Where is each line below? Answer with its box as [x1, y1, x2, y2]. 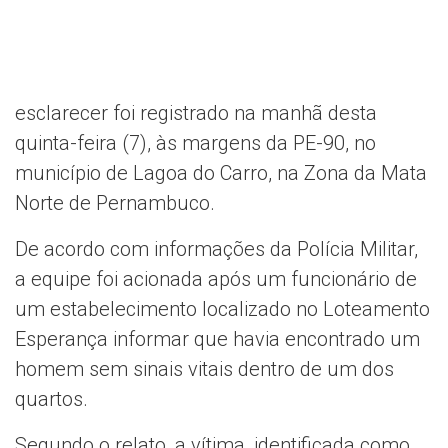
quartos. [15, 386, 88, 411]
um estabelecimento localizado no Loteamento [15, 296, 430, 321]
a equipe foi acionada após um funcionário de [15, 266, 417, 291]
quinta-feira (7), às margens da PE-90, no [15, 130, 376, 155]
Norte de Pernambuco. [15, 190, 215, 215]
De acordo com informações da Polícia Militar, [15, 236, 418, 261]
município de [15, 160, 133, 185]
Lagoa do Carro [133, 160, 268, 185]
